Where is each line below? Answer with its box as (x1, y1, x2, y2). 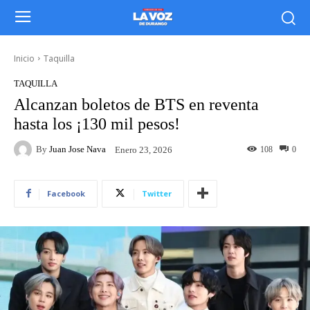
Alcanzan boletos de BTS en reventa (14, 95, 259, 113)
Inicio (14, 52, 35, 64)
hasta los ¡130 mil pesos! (14, 114, 180, 133)
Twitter (142, 188, 172, 199)
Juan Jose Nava (49, 144, 106, 155)
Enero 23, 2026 (115, 144, 172, 155)
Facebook (47, 188, 85, 199)
